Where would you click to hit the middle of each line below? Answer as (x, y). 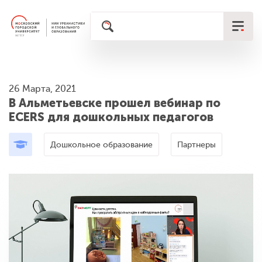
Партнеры (196, 144)
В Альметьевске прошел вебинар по (115, 103)
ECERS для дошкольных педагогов (111, 117)
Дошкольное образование (101, 144)
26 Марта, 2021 (42, 89)
